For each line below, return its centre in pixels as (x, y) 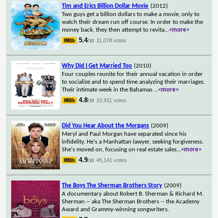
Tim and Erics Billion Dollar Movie (105, 6)
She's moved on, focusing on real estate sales (119, 149)
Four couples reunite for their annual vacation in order (133, 74)
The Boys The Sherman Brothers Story (112, 185)
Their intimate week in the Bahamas (108, 90)
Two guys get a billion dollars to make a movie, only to (131, 14)
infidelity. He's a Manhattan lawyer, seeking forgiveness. (133, 142)
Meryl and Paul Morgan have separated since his (124, 134)
